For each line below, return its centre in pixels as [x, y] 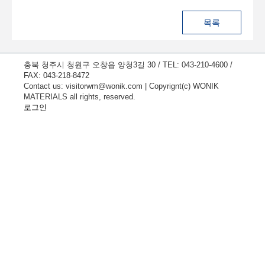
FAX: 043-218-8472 [56, 75]
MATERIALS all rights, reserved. [80, 97]
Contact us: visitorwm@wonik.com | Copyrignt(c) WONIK [121, 86]
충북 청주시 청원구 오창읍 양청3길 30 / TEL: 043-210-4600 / [128, 65]
